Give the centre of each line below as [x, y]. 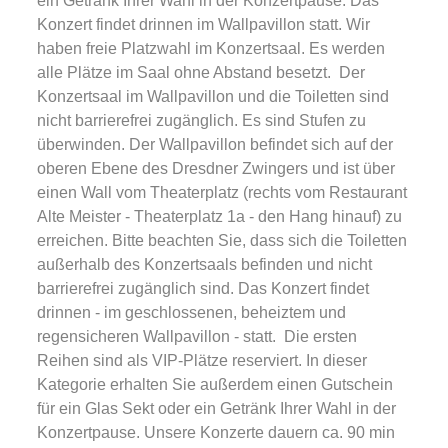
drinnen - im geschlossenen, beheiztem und [191, 312]
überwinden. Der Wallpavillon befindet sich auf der [215, 144]
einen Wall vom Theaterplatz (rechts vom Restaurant [222, 192]
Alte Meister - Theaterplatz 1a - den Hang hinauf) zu [219, 216]
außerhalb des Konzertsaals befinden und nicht [204, 264]
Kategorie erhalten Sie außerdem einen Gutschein [215, 384]
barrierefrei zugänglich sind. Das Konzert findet [203, 288]
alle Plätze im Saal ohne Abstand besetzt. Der [201, 72]
